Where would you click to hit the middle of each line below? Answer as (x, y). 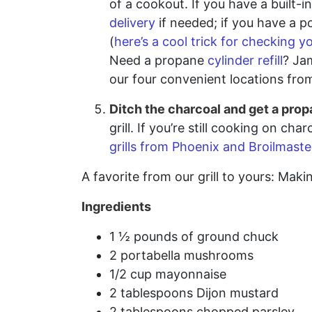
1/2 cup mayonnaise (168, 274)
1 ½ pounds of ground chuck (194, 236)
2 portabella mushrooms (181, 255)
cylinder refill (245, 60)
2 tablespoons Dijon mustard (194, 293)
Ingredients (116, 206)
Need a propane (158, 60)
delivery (132, 23)
